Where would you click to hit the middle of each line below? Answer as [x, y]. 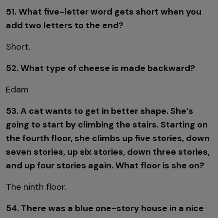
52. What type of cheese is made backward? [101, 68]
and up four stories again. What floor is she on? [105, 166]
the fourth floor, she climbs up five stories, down [108, 138]
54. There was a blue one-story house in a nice [105, 209]
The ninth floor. [36, 187]
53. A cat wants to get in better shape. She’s [100, 111]
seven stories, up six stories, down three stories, [108, 152]
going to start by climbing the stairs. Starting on [107, 125]
